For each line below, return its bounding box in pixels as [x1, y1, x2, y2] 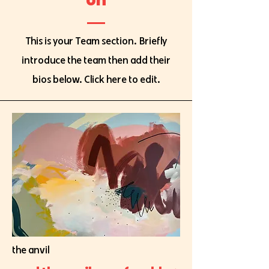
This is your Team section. [25, 34, 139, 47]
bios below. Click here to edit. [32, 72, 160, 86]
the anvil [12, 243, 49, 256]
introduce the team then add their [22, 53, 171, 67]
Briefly [139, 34, 167, 47]
